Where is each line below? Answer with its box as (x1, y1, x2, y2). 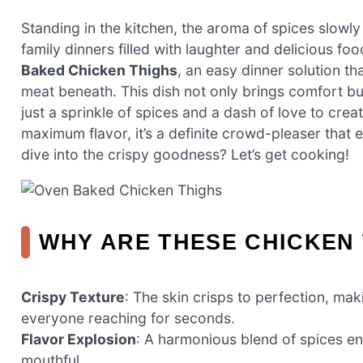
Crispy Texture (21, 288, 125, 306)
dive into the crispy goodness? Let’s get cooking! (21, 146, 349, 164)
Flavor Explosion (21, 331, 136, 348)
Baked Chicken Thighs (21, 62, 177, 79)
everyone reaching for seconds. (21, 310, 235, 327)
